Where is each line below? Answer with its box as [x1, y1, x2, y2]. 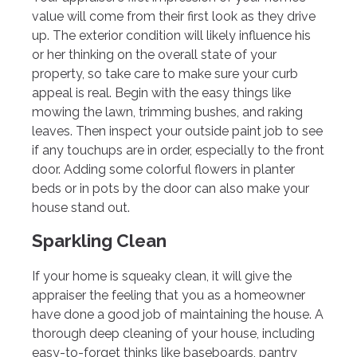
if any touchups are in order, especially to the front [32, 143, 324, 159]
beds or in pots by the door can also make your [32, 181, 309, 197]
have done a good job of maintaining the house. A [32, 307, 324, 323]
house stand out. [32, 200, 130, 216]
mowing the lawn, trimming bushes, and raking [32, 104, 303, 120]
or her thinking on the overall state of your [32, 47, 277, 63]
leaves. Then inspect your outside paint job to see [32, 124, 323, 139]
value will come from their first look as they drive [32, 9, 316, 25]
